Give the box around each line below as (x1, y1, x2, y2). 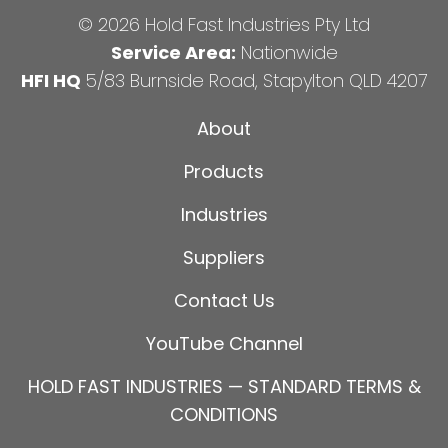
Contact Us (173, 288, 275, 314)
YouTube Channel (145, 331, 303, 357)
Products (184, 159, 264, 185)
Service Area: (110, 40, 236, 66)
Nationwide (235, 40, 338, 66)
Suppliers (183, 245, 265, 271)
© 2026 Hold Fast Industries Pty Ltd (78, 12, 370, 38)
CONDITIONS (170, 402, 278, 428)
